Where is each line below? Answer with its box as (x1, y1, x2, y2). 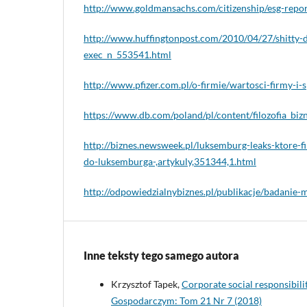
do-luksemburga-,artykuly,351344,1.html (84, 156, 256, 168)
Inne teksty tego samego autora (84, 249, 239, 262)
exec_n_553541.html (84, 49, 171, 61)
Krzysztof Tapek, (111, 278, 182, 291)
